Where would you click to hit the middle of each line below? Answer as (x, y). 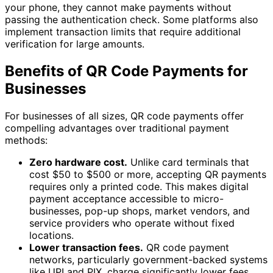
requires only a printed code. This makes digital (139, 187)
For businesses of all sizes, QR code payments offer (124, 116)
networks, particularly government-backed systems (148, 260)
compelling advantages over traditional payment (117, 128)
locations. (51, 236)
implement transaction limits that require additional (123, 32)
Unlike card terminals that (188, 162)
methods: (26, 140)
